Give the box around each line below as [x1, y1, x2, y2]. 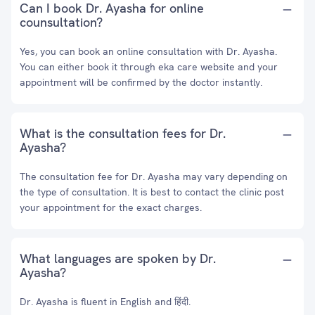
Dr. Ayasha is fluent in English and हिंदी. [20, 295, 191, 308]
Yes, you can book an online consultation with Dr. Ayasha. [20, 45, 277, 58]
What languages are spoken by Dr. [20, 250, 216, 266]
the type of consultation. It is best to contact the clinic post [20, 186, 284, 198]
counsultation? [20, 14, 103, 30]
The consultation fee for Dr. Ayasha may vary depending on [20, 170, 288, 183]
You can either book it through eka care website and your [20, 60, 278, 73]
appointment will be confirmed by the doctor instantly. [20, 76, 262, 89]
